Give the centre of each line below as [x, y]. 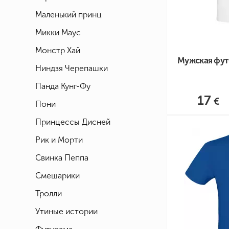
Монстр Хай [58, 50]
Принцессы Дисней [73, 122]
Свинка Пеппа [62, 158]
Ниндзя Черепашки [72, 68]
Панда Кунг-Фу [63, 86]
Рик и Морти [59, 140]
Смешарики [58, 176]
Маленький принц [68, 15]
